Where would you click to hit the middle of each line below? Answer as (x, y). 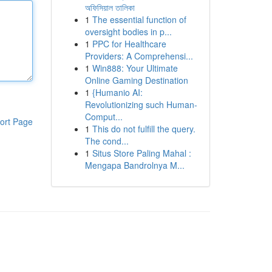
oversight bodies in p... (128, 32)
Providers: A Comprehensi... (139, 56)
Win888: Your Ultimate (135, 68)
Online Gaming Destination (136, 80)
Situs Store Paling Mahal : (141, 153)
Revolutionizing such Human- (141, 104)
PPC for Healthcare (129, 44)
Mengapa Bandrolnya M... (134, 165)
